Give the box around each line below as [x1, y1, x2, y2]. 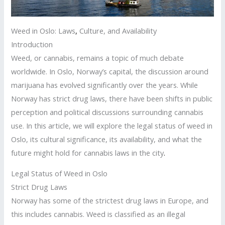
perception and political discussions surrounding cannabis [11, 106, 204, 117]
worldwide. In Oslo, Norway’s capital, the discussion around [11, 66, 209, 76]
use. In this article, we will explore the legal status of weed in [11, 120, 213, 131]
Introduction [11, 39, 53, 49]
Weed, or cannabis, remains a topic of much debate [11, 52, 184, 63]
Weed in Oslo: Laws [11, 25, 76, 36]
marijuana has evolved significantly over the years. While [11, 79, 198, 90]
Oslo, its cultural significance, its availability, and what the [11, 134, 202, 144]
